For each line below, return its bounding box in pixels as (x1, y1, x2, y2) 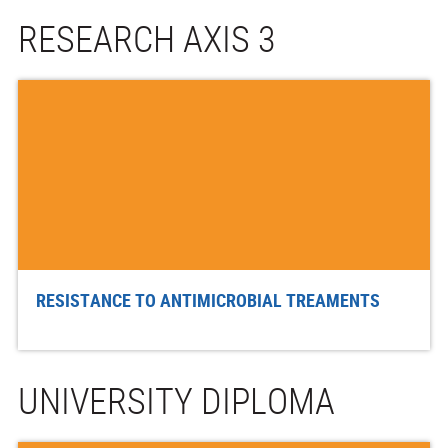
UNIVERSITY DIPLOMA (18, 375, 335, 424)
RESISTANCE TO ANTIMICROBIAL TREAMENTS (35, 287, 380, 312)
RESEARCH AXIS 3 (18, 13, 276, 62)
